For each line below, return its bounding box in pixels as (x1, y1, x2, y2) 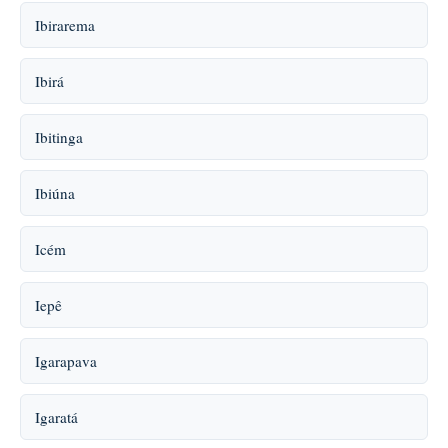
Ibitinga (35, 127, 83, 147)
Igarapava (35, 351, 97, 371)
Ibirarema (35, 15, 95, 35)
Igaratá (35, 407, 78, 427)
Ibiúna (35, 183, 75, 203)
